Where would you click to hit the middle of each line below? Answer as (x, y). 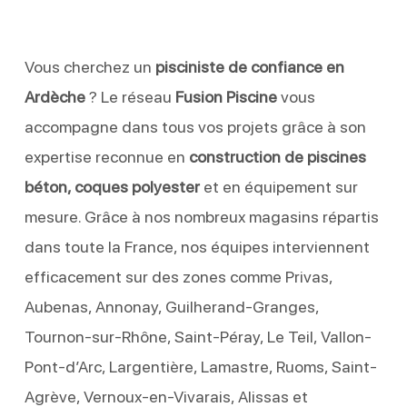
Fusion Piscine (226, 96)
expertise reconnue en (106, 156)
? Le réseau (130, 96)
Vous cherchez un (89, 66)
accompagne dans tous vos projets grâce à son (195, 126)
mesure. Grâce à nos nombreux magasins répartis (201, 216)
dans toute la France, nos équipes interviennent (197, 246)
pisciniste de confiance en (249, 66)
